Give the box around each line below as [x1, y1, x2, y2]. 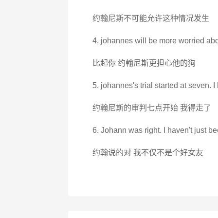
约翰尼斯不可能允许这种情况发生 [92, 14, 209, 22]
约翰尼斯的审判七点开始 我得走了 [92, 104, 211, 112]
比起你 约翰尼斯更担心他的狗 [92, 59, 196, 67]
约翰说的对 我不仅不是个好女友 [92, 148, 203, 157]
